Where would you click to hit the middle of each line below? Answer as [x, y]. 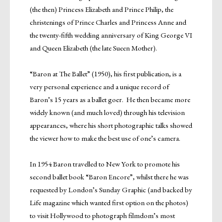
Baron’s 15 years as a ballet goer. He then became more [110, 99]
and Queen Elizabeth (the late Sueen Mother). [93, 48]
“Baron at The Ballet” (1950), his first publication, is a [106, 73]
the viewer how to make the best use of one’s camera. [105, 138]
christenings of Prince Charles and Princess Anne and [108, 22]
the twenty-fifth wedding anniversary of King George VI [111, 35]
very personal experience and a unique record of [99, 86]
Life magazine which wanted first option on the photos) [109, 202]
